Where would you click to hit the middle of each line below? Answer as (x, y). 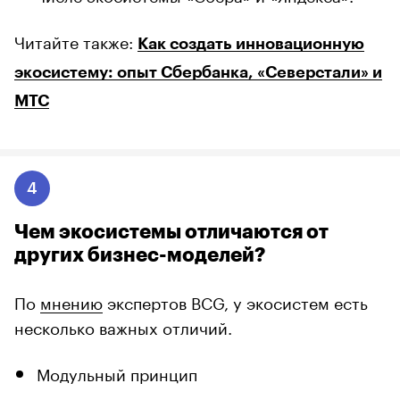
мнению (71, 300)
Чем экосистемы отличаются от (171, 232)
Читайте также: (76, 40)
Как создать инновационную (251, 43)
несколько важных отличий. (123, 325)
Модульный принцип (117, 372)
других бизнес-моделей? (140, 255)
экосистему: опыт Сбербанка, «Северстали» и (198, 72)
